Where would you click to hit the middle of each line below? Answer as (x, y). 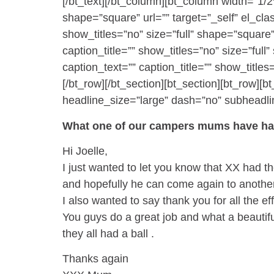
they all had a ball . (108, 233)
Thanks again (95, 259)
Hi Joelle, (85, 151)
